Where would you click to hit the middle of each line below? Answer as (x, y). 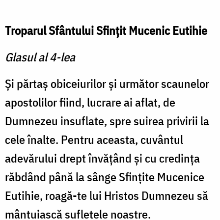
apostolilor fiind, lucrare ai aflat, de (90, 102)
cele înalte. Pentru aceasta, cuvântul (94, 140)
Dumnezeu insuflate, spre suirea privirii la (107, 121)
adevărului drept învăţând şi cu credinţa (102, 158)
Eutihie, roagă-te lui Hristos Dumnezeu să (107, 196)
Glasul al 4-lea (40, 57)
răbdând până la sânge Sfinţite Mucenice (105, 177)
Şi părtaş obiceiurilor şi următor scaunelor (107, 84)
